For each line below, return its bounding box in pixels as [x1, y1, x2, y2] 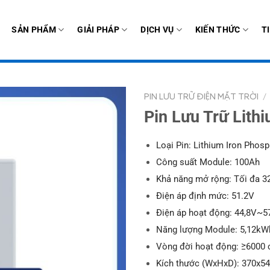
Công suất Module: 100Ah [155, 157, 260, 168]
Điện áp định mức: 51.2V [155, 190, 254, 202]
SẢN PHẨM [11, 24, 56, 35]
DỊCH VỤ [140, 24, 174, 35]
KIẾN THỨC [195, 24, 240, 35]
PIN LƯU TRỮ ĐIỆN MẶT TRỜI [144, 93, 259, 101]
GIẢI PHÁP [77, 24, 119, 35]
